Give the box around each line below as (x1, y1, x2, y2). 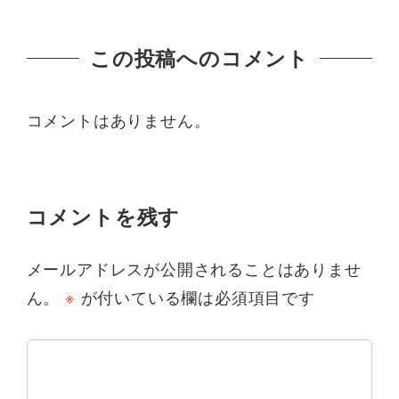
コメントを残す (26, 201, 181, 232)
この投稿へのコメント (90, 43, 309, 73)
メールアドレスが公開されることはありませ (26, 256, 362, 280)
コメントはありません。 (26, 107, 211, 131)
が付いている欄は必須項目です (75, 285, 315, 308)
